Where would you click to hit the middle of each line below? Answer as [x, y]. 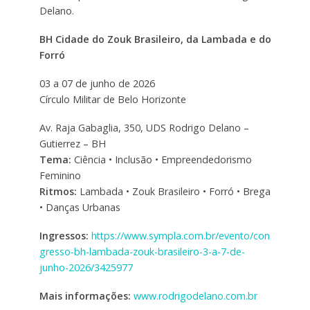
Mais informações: [85, 295]
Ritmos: [58, 191]
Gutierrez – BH [72, 143]
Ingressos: [64, 235]
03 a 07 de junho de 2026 [97, 83]
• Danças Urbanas [80, 207]
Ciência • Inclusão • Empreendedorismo [161, 159]
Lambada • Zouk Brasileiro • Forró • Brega [173, 191]
